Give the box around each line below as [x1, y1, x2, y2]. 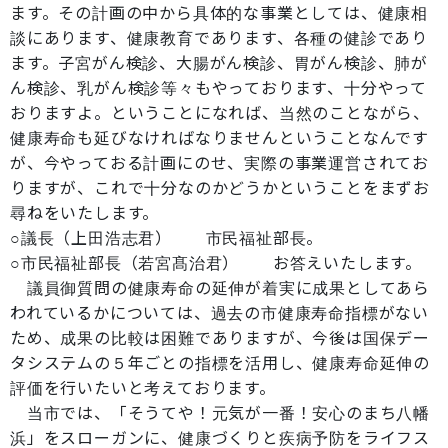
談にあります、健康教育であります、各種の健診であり [10, 27, 428, 49]
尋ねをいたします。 [10, 202, 160, 224]
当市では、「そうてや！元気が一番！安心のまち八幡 [10, 402, 430, 424]
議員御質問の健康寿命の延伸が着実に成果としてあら [10, 277, 430, 299]
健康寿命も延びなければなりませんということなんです [10, 127, 429, 149]
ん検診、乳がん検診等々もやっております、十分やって [10, 77, 427, 99]
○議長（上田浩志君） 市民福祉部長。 [10, 227, 324, 249]
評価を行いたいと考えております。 [10, 377, 276, 399]
